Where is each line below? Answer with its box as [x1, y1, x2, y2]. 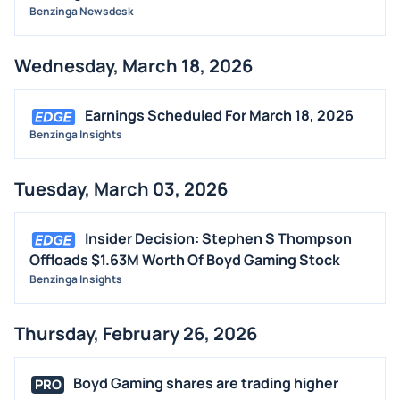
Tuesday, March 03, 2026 [14, 177, 228, 202]
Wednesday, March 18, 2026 [14, 54, 253, 79]
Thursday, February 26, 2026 [14, 321, 257, 346]
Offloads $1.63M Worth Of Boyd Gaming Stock [29, 250, 340, 271]
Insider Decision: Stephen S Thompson [85, 229, 352, 249]
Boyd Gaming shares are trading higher [73, 373, 338, 394]
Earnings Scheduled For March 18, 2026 [85, 105, 354, 126]
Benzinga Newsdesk [29, 4, 133, 20]
